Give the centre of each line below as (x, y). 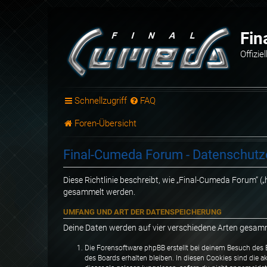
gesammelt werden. (99, 192)
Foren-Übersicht (105, 123)
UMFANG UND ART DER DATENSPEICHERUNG (142, 212)
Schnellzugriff (100, 101)
